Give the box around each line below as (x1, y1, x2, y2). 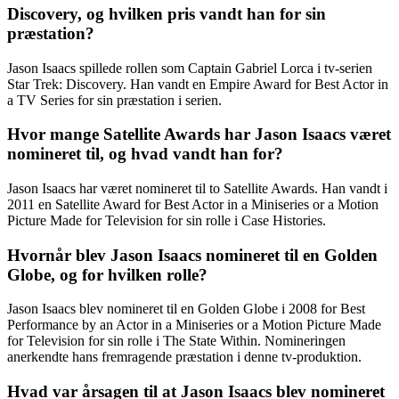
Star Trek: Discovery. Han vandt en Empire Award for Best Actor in (7, 76, 388, 92)
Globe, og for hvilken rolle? (7, 265, 208, 284)
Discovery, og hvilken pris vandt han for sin (7, 4, 326, 23)
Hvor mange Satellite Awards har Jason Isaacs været (7, 125, 391, 144)
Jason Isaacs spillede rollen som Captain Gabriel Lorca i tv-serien (7, 60, 372, 76)
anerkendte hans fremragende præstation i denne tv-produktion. (7, 349, 362, 365)
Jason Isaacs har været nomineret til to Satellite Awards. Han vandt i (7, 180, 387, 196)
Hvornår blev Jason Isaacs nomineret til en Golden (7, 245, 378, 265)
